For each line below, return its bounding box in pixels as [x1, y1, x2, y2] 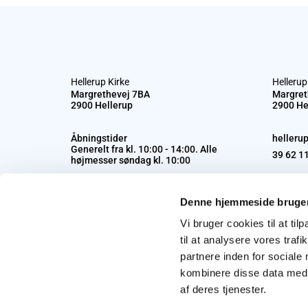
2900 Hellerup [71, 99, 133, 111]
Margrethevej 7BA [71, 88, 150, 100]
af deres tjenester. [180, 283, 267, 296]
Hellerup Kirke [71, 76, 129, 87]
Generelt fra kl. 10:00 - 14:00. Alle [71, 143, 217, 155]
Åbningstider [71, 132, 127, 144]
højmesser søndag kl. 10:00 [71, 154, 190, 166]
